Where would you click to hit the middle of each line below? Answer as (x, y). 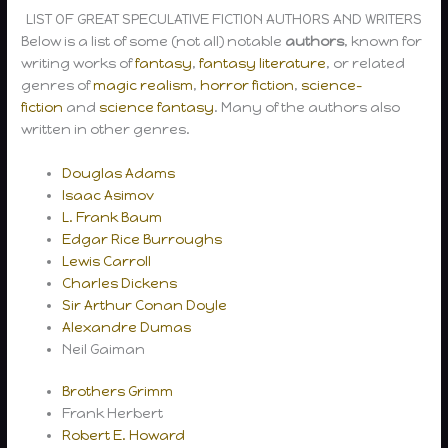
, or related (366, 62)
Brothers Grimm (118, 391)
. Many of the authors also (307, 106)
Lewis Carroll (107, 260)
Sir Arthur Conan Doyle (145, 304)
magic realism (143, 84)
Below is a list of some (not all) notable (152, 40)
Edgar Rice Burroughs (142, 238)
